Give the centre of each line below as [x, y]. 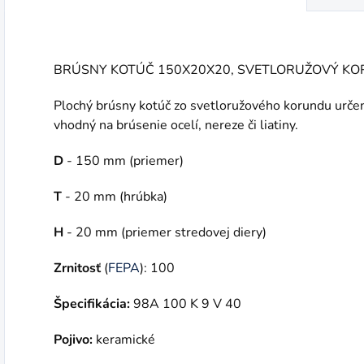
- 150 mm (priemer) [123, 161]
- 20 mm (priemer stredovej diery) [165, 232]
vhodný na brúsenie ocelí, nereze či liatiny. [176, 125]
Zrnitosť [77, 268]
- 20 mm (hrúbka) [115, 197]
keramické [126, 340]
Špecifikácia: [92, 304]
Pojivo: [75, 340]
